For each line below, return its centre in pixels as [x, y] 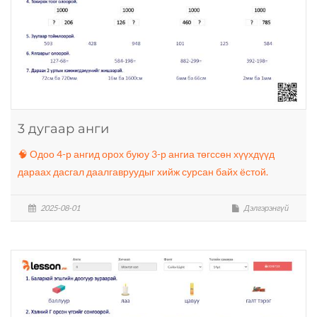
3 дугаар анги [63, 128]
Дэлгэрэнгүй [266, 207]
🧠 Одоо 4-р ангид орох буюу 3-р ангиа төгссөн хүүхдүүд [146, 154]
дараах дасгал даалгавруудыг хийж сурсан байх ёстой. [143, 171]
